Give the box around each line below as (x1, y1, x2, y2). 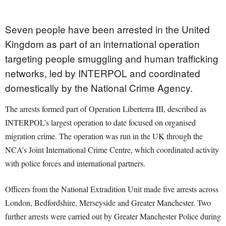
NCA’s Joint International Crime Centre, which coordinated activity (5, 144, 219, 155)
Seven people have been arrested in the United (5, 22, 210, 36)
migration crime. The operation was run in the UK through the (5, 131, 203, 142)
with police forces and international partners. (5, 158, 145, 169)
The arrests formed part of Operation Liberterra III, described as (5, 103, 206, 115)
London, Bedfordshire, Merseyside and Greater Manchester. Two (5, 197, 211, 208)
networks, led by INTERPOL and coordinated (5, 66, 200, 80)
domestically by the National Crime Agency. (5, 81, 193, 95)
